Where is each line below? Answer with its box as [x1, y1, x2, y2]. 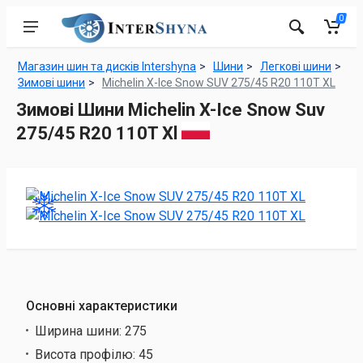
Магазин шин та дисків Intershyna [18, 60, 196, 73]
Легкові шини [259, 60, 331, 73]
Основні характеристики [26, 297, 177, 314]
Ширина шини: [35, 322, 125, 339]
